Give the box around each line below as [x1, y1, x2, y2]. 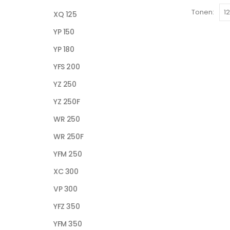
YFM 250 [53, 148, 82, 159]
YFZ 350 [53, 201, 80, 212]
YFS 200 [53, 61, 80, 72]
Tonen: [191, 7, 214, 17]
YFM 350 [53, 218, 82, 229]
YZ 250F [53, 96, 80, 107]
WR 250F [53, 131, 84, 142]
